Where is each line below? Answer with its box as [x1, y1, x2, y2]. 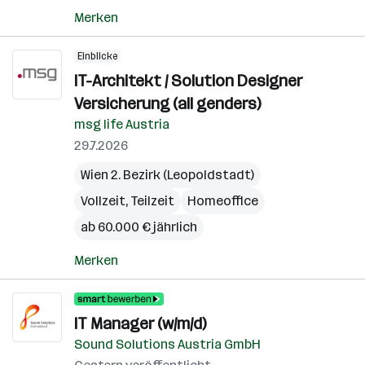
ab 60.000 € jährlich [81, 219, 197, 235]
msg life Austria [74, 117, 169, 132]
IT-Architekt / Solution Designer [74, 71, 302, 90]
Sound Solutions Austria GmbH [74, 336, 261, 352]
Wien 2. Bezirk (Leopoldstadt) [81, 167, 254, 182]
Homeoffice [187, 193, 258, 209]
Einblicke [77, 51, 117, 62]
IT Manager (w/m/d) [74, 314, 206, 333]
